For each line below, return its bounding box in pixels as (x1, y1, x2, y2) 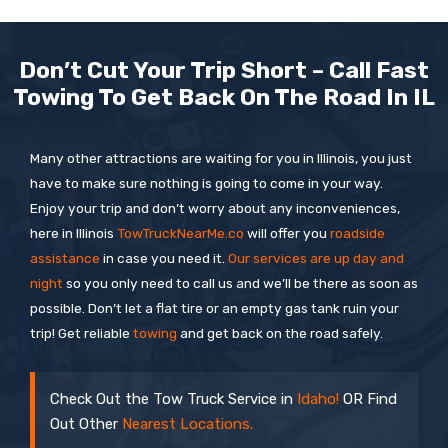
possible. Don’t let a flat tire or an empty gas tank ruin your (30, 299, 399, 316)
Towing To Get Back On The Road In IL (13, 82, 435, 111)
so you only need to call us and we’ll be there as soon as (63, 274, 418, 291)
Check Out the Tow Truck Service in (50, 390, 297, 409)
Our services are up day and (228, 249, 404, 266)
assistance (30, 249, 100, 266)
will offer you (244, 224, 330, 241)
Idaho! (297, 390, 339, 409)
